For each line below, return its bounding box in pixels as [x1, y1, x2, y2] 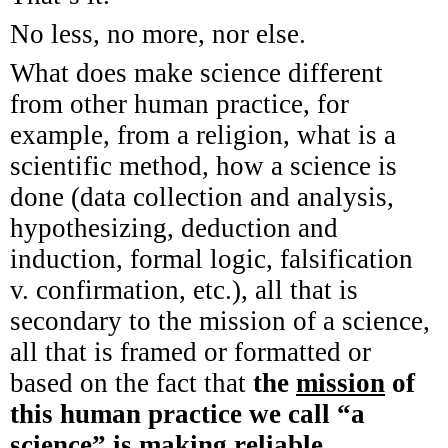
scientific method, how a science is [10, 150, 397, 181]
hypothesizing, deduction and [10, 212, 338, 243]
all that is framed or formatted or [10, 336, 371, 367]
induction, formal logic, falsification [10, 243, 413, 274]
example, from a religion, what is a [10, 119, 396, 150]
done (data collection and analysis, [10, 181, 394, 212]
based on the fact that [10, 367, 253, 398]
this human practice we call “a [10, 398, 365, 429]
